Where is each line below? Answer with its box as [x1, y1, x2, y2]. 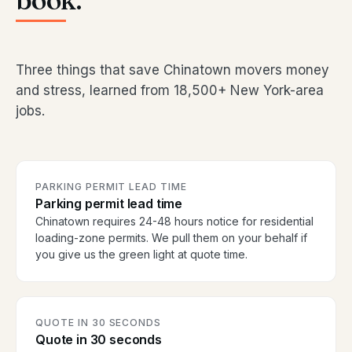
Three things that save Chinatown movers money [16, 62, 329, 79]
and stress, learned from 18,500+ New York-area [16, 82, 324, 99]
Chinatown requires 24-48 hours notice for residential [35, 214, 313, 229]
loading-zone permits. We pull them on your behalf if [35, 231, 307, 245]
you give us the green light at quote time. [35, 247, 247, 262]
